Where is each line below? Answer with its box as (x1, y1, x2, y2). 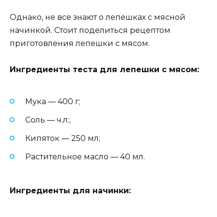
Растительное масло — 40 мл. (25, 152, 145, 162)
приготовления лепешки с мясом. (10, 39, 150, 48)
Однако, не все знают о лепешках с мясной (10, 13, 186, 22)
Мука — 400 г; (25, 96, 80, 106)
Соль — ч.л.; (25, 115, 71, 124)
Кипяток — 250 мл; (25, 134, 100, 143)
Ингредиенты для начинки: (10, 186, 131, 196)
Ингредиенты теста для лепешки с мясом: (10, 65, 199, 75)
